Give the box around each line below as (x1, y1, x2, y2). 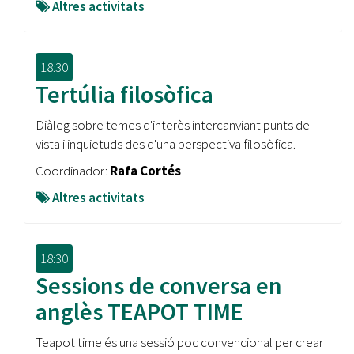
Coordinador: (36, 162, 110, 179)
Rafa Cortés (110, 162, 181, 179)
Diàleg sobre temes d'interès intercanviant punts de (36, 116, 310, 134)
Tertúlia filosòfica (36, 79, 213, 109)
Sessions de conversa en (36, 270, 282, 300)
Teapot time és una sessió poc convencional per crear (36, 333, 323, 351)
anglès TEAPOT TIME (36, 296, 243, 326)
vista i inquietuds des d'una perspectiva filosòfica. (36, 135, 296, 153)
